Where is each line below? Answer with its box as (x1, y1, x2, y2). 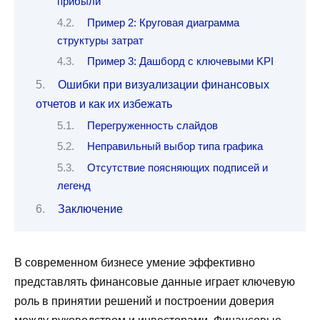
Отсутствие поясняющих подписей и (86, 161, 268, 174)
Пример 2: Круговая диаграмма (86, 16, 239, 29)
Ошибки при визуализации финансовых (57, 79, 269, 91)
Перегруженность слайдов (86, 119, 218, 131)
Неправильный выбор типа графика (86, 141, 263, 153)
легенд (57, 179, 91, 191)
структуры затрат (57, 34, 144, 46)
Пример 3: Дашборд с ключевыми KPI (86, 56, 274, 68)
